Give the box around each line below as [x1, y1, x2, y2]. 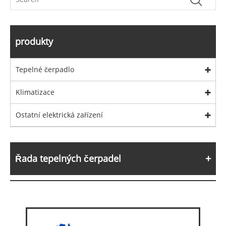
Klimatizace [16, 87, 54, 97]
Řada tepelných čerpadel [15, 152, 121, 165]
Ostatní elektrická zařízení [16, 110, 103, 120]
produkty [15, 35, 53, 48]
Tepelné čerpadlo [16, 65, 74, 75]
